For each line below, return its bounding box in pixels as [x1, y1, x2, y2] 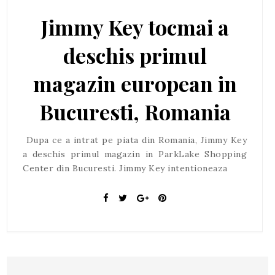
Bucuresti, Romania [39, 97, 231, 126]
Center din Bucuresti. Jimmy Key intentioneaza [23, 162, 228, 174]
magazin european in [33, 69, 237, 98]
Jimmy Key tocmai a [41, 12, 229, 41]
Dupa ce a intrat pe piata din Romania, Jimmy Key [23, 134, 247, 145]
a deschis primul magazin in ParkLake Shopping [23, 148, 247, 160]
